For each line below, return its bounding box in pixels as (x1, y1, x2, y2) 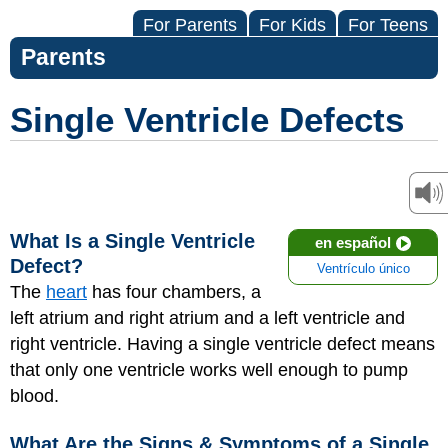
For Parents (143, 15, 237, 35)
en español (315, 234, 391, 251)
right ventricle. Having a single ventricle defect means (10, 334, 435, 354)
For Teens (348, 15, 428, 35)
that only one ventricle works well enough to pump (10, 360, 408, 380)
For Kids (259, 15, 326, 35)
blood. (10, 386, 59, 406)
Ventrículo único (316, 262, 410, 276)
